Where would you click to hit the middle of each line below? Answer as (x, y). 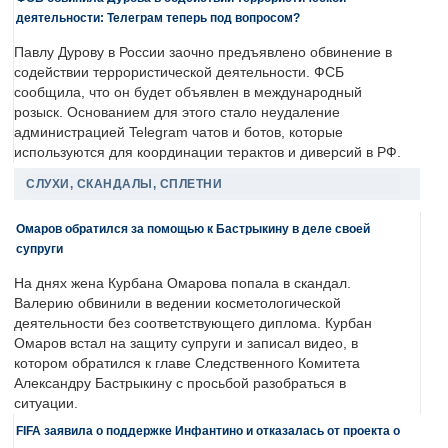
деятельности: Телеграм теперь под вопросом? (158, 18)
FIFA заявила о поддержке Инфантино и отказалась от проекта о (208, 431)
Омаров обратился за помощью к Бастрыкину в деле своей (193, 229)
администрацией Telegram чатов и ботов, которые (178, 133)
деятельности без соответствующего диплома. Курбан (193, 324)
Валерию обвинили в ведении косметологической (177, 304)
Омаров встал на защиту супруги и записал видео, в (186, 344)
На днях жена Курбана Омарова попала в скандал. (182, 284)
